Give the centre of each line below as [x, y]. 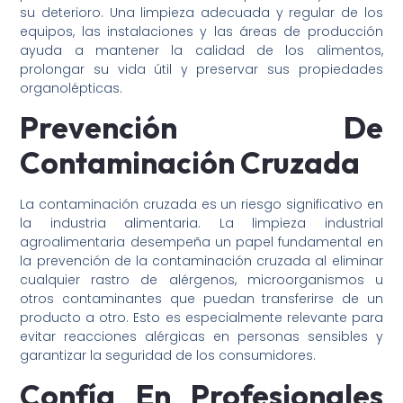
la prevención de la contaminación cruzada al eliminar [201, 261]
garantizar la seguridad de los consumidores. [168, 356]
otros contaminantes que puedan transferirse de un [201, 299]
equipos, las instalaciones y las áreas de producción [201, 31]
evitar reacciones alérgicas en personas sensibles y [201, 337]
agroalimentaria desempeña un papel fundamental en [201, 242]
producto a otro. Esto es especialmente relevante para [201, 318]
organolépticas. [72, 88]
